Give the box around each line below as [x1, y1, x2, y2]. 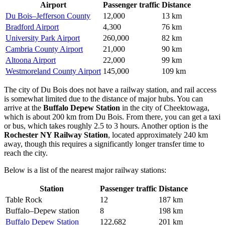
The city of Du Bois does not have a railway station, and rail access [4, 85, 216, 94]
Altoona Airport [6, 55, 56, 64]
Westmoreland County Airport [6, 66, 101, 75]
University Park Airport [6, 33, 80, 42]
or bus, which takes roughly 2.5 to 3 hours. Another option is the [4, 121, 208, 130]
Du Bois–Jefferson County [6, 11, 90, 20]
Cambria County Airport [6, 44, 83, 53]
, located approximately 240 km [108, 130, 208, 139]
